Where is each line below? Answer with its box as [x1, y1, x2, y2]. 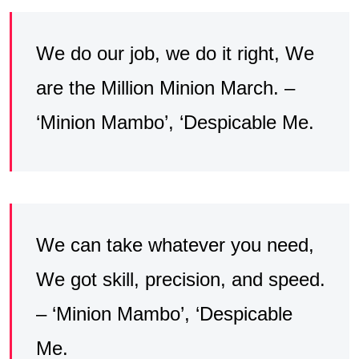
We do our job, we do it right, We [36, 42, 314, 65]
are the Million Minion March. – [36, 77, 295, 99]
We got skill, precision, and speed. [36, 268, 325, 291]
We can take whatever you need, [36, 234, 314, 256]
